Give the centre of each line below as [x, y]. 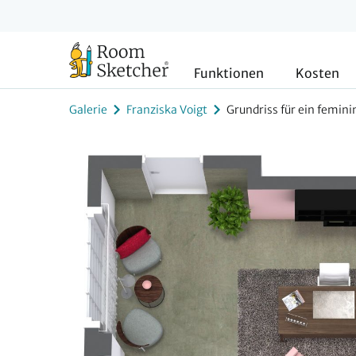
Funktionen [229, 73]
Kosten [317, 73]
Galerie [88, 109]
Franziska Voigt [167, 109]
